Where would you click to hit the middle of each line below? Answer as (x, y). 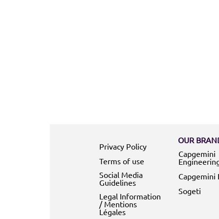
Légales (112, 211)
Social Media (121, 174)
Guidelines (118, 182)
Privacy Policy (123, 146)
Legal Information (130, 196)
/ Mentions (118, 204)
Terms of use (122, 161)
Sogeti (189, 190)
